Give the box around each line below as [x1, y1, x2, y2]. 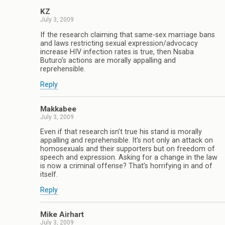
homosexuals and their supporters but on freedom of [40, 145, 215, 153]
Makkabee [40, 104, 76, 114]
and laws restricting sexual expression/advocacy [40, 39, 198, 48]
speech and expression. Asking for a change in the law [40, 153, 217, 162]
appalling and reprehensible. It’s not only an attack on [40, 136, 213, 145]
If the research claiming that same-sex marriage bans [40, 30, 215, 39]
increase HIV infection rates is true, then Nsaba [40, 47, 194, 56]
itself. [40, 170, 58, 179]
